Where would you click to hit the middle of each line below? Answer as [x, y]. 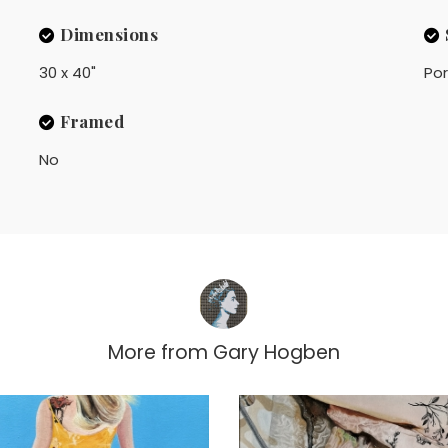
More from [158, 353]
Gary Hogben [276, 353]
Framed [92, 120]
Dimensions [109, 33]
